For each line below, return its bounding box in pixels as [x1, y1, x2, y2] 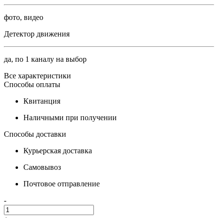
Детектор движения [4, 30, 70, 38]
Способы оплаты [4, 80, 60, 89]
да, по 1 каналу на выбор [4, 55, 87, 63]
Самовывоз [23, 163, 61, 171]
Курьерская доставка [23, 146, 92, 155]
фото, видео [4, 13, 43, 21]
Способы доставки [4, 130, 66, 138]
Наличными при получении [23, 113, 117, 122]
